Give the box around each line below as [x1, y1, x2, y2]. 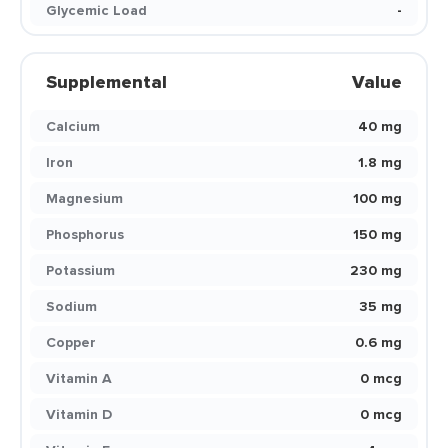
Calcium [46, 116, 100, 136]
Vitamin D [46, 404, 112, 424]
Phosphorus [46, 224, 124, 244]
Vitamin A [46, 368, 112, 388]
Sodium [46, 296, 97, 316]
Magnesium [46, 188, 123, 208]
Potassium [46, 260, 115, 280]
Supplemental [46, 69, 167, 95]
